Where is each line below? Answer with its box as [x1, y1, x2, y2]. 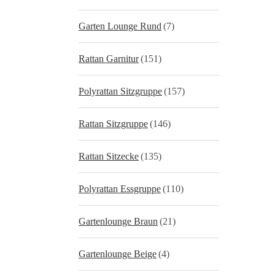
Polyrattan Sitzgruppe [79, 86, 162, 96]
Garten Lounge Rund [79, 21, 161, 31]
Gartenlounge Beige [79, 249, 157, 259]
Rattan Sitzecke [79, 151, 139, 161]
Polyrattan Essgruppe [79, 184, 161, 194]
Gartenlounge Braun [79, 216, 158, 227]
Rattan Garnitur [79, 53, 139, 64]
